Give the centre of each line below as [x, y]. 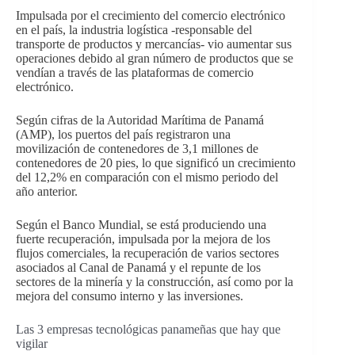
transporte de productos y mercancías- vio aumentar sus [154, 44]
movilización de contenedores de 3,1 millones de [137, 148]
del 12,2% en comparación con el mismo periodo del [147, 177]
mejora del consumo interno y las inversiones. [130, 296]
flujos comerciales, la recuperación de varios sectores [147, 253]
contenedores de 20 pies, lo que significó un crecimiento [156, 162]
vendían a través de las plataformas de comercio [135, 72]
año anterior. [47, 191]
